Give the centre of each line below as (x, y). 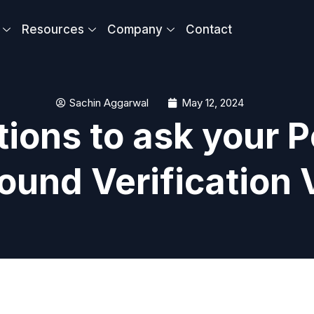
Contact (209, 29)
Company (135, 29)
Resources (53, 29)
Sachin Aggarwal (109, 103)
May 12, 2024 (213, 103)
